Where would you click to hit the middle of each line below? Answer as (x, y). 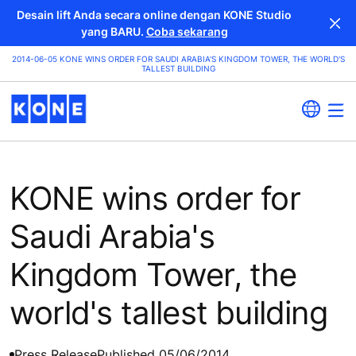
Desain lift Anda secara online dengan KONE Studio (154, 15)
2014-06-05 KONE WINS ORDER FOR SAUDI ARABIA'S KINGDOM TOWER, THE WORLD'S (178, 59)
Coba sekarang (187, 31)
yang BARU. (113, 31)
